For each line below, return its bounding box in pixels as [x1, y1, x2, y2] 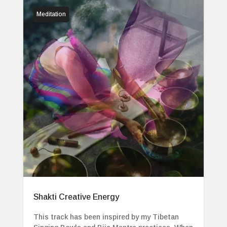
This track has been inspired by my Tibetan [33, 213, 179, 221]
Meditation [36, 10, 66, 18]
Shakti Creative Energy [33, 193, 119, 202]
